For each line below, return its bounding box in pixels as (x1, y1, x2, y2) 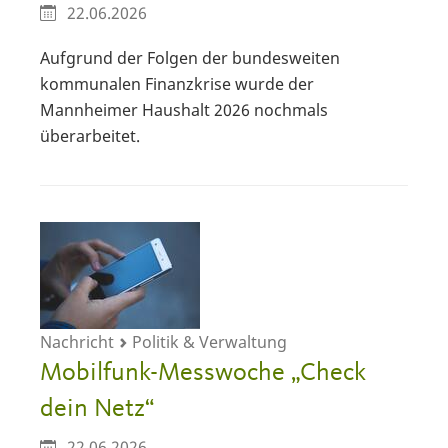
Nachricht (40, 330, 118, 353)
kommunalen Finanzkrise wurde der (40, 72, 314, 95)
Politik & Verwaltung (128, 330, 287, 353)
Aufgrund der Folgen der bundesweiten (40, 46, 340, 69)
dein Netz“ (40, 395, 154, 422)
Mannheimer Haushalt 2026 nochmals (40, 98, 328, 121)
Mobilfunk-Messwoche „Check (40, 359, 366, 386)
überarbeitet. (40, 124, 140, 147)
